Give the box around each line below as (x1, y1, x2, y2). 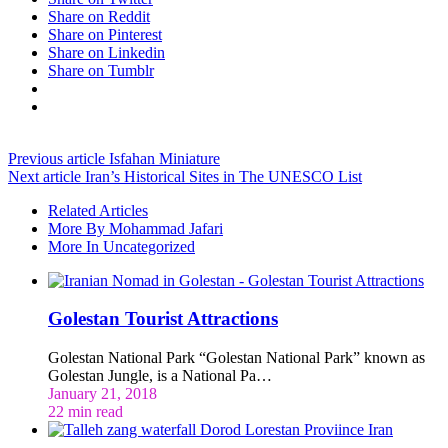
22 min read (48, 403, 123, 421)
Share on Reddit (48, 7, 150, 25)
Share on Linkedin (48, 43, 165, 61)
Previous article (8, 149, 105, 167)
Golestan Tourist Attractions (48, 308, 278, 330)
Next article (8, 167, 81, 185)
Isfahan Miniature (105, 149, 220, 167)
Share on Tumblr (48, 61, 154, 79)
